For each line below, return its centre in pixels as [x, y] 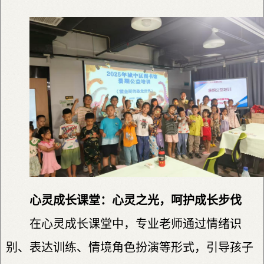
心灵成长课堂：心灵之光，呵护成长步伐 [136, 200]
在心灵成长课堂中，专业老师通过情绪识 [136, 224]
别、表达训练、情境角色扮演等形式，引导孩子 [130, 247]
